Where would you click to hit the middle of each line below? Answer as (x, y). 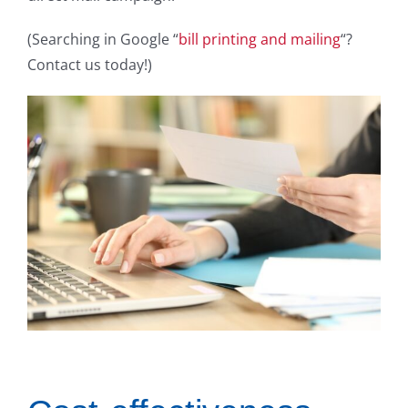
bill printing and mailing (260, 39)
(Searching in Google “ (103, 39)
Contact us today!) (90, 64)
